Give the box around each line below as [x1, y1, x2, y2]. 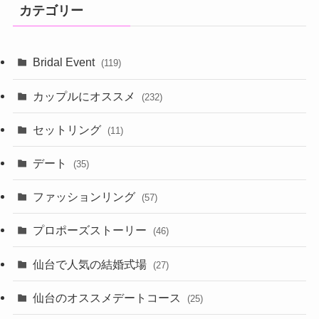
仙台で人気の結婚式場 [33, 257, 150, 271]
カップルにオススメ [33, 89, 139, 103]
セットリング [33, 122, 105, 136]
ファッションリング [33, 190, 139, 204]
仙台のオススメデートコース [33, 291, 184, 304]
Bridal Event [33, 56, 98, 69]
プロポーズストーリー [33, 224, 150, 237]
